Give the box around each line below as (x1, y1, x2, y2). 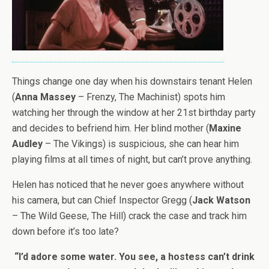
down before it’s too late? (12, 226, 119, 238)
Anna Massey (15, 91, 76, 103)
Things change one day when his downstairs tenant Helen (12, 76, 252, 88)
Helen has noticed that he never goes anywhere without (12, 179, 244, 191)
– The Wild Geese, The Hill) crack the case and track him (12, 210, 247, 222)
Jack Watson (192, 195, 250, 207)
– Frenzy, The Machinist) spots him (76, 91, 225, 103)
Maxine (209, 122, 241, 134)
